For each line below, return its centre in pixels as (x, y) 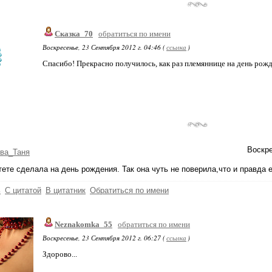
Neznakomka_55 (83, 224)
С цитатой (23, 190)
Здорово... (60, 254)
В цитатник (66, 190)
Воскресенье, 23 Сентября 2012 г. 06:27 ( (104, 238)
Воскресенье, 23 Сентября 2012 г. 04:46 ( (104, 47)
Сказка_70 (74, 34)
